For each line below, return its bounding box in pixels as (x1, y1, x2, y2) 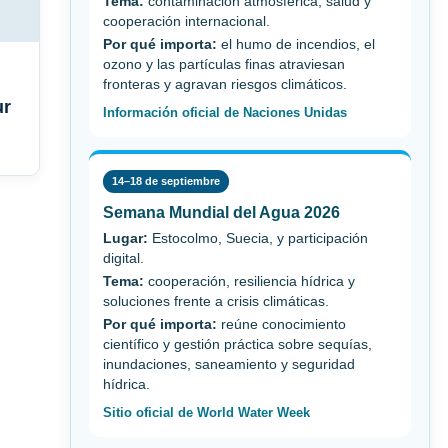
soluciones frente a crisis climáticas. (103, 294, 329, 310)
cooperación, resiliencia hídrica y (144, 274, 355, 290)
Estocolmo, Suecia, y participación (148, 231, 368, 247)
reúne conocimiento (217, 317, 346, 333)
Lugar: (103, 231, 148, 247)
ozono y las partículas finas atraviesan (103, 57, 345, 73)
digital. (103, 251, 144, 267)
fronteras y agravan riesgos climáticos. (103, 77, 347, 93)
